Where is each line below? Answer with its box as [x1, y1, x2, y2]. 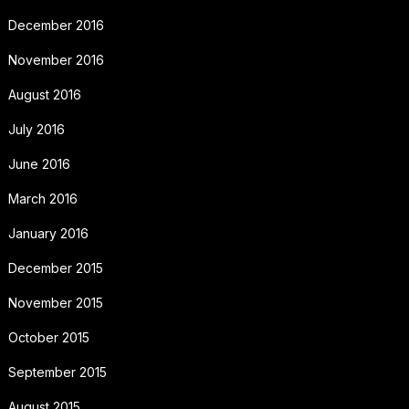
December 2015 [7, 259, 103, 276]
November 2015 [7, 294, 103, 310]
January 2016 [7, 225, 89, 241]
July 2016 [7, 121, 65, 137]
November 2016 [7, 51, 104, 68]
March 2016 [7, 190, 78, 206]
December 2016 [7, 16, 104, 33]
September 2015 [7, 363, 107, 380]
